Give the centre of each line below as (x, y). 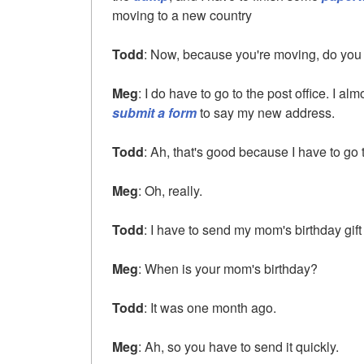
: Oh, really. (170, 190)
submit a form (154, 112)
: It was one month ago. (210, 307)
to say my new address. (266, 112)
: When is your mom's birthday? (228, 268)
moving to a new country (182, 15)
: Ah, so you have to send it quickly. (238, 346)
